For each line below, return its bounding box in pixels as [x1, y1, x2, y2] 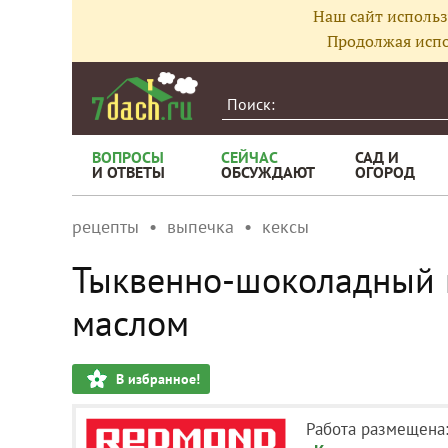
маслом [72, 299, 189, 346]
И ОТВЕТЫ [92, 162, 165, 182]
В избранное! [116, 370, 200, 388]
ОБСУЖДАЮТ [221, 162, 315, 182]
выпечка [167, 215, 234, 238]
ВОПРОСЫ [92, 147, 164, 167]
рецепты [72, 215, 139, 238]
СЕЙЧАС [221, 147, 278, 167]
